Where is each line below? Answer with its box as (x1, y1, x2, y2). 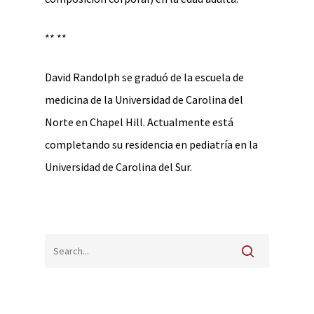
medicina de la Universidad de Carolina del (45, 93, 243, 107)
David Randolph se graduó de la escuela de (45, 70, 244, 84)
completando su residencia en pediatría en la (45, 137, 258, 151)
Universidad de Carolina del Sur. (45, 160, 192, 174)
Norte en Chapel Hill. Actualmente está (45, 115, 233, 129)
